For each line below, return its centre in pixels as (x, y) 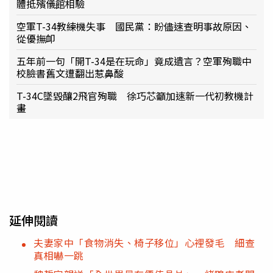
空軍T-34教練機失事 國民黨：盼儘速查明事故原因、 (134, 27)
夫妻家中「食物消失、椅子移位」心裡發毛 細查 (144, 243)
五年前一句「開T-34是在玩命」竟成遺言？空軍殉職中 (134, 61)
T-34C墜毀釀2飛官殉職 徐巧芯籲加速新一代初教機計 (135, 96)
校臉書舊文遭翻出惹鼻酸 (70, 73)
